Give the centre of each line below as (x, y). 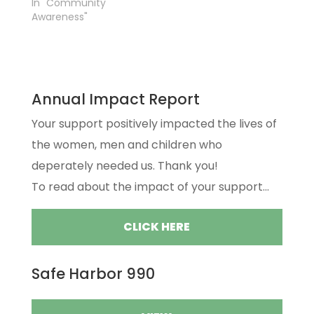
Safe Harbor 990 (93, 274)
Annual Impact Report (115, 99)
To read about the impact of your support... (150, 187)
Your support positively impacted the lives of (154, 124)
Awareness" (59, 17)
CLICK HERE (157, 227)
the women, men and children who (127, 145)
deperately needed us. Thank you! (124, 166)
